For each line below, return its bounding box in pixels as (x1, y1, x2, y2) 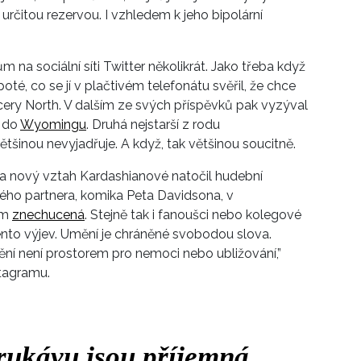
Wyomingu (20, 117, 86, 133)
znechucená (12, 207, 85, 223)
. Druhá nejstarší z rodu (86, 117, 220, 133)
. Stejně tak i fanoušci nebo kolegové (85, 207, 301, 223)
